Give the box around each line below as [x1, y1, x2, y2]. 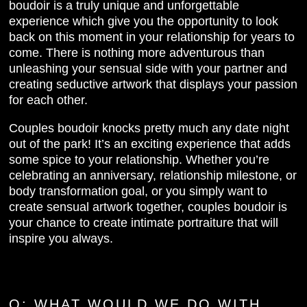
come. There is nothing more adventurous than [9, 46, 265, 60]
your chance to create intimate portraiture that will [9, 216, 279, 230]
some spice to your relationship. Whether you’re [9, 153, 270, 167]
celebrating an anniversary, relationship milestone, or [9, 169, 297, 183]
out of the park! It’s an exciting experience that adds [9, 137, 291, 151]
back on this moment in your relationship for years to [9, 30, 295, 45]
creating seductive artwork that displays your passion [9, 77, 298, 92]
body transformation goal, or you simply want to [9, 184, 268, 199]
